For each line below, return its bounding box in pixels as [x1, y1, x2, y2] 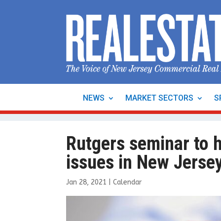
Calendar [113, 178, 142, 186]
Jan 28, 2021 [66, 178, 107, 186]
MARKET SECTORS [125, 93, 193, 103]
